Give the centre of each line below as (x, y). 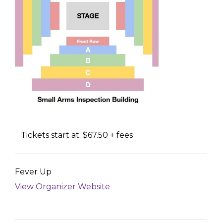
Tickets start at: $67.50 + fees (77, 135)
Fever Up (33, 171)
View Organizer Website (62, 186)
